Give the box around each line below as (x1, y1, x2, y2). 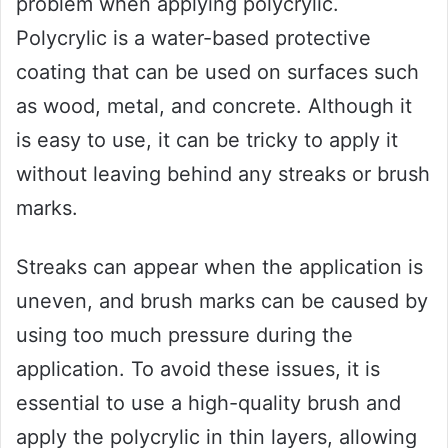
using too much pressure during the (16, 323, 353, 348)
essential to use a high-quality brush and (16, 391, 401, 416)
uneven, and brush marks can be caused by (16, 289, 428, 314)
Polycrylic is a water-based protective (16, 26, 371, 51)
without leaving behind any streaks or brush (16, 162, 430, 187)
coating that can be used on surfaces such (16, 60, 419, 85)
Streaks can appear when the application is (16, 255, 423, 280)
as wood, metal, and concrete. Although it (16, 94, 412, 119)
